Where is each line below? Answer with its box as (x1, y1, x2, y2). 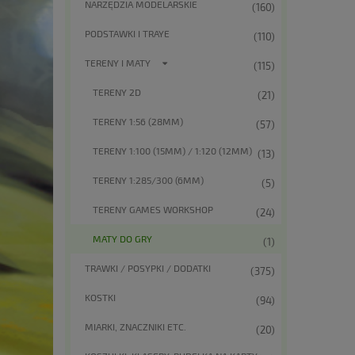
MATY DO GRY (93, 232, 152, 244)
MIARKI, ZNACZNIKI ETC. (85, 320, 186, 332)
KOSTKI (85, 291, 116, 303)
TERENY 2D (93, 86, 141, 97)
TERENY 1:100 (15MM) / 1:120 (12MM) (93, 144, 252, 156)
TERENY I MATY (85, 56, 151, 68)
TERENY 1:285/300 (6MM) (93, 174, 204, 185)
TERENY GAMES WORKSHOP (93, 203, 213, 215)
